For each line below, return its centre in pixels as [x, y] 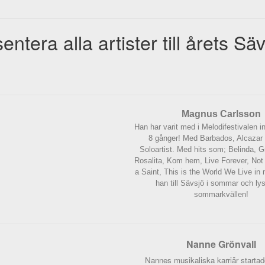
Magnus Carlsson [221, 114]
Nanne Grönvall [221, 244]
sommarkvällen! [221, 194]
